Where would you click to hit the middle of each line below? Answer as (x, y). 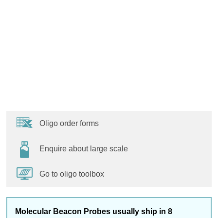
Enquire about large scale (84, 149)
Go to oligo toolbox (72, 174)
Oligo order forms (69, 124)
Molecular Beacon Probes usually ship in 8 (94, 212)
